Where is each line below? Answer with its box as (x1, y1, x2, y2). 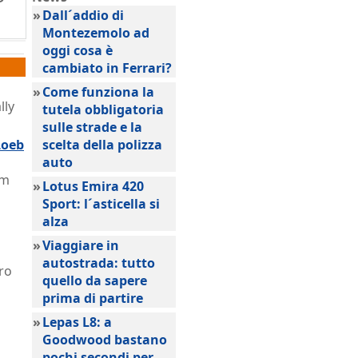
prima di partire (42, 289, 143, 307)
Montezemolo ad (42, 24, 149, 42)
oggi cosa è (42, 42, 113, 59)
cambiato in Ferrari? (42, 59, 172, 77)
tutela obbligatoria (42, 101, 164, 118)
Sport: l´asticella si (42, 195, 160, 213)
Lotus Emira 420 (42, 177, 144, 195)
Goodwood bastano (42, 331, 167, 348)
